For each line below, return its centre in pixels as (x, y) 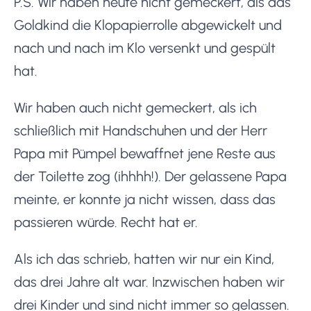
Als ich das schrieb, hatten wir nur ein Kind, (144, 259)
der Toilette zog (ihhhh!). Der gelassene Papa (150, 176)
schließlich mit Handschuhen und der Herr (141, 130)
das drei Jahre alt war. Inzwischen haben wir (149, 281)
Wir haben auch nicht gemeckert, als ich (135, 107)
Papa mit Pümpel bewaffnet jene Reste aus (145, 153)
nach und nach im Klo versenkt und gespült (145, 48)
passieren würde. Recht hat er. (106, 222)
